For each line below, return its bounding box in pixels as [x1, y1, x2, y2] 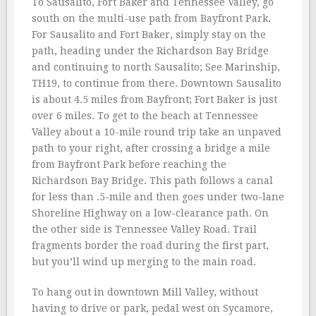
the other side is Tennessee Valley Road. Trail [32, 224, 257, 235]
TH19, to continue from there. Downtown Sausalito [32, 78, 281, 89]
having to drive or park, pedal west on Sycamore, [32, 303, 273, 314]
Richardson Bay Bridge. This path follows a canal [32, 175, 273, 186]
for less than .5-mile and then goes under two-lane [32, 191, 284, 202]
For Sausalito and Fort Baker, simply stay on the [32, 29, 266, 40]
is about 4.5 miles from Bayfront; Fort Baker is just [32, 94, 277, 105]
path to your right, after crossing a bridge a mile [32, 142, 270, 154]
